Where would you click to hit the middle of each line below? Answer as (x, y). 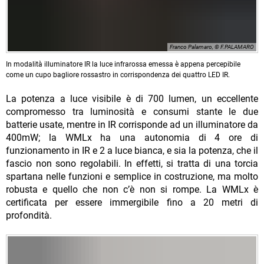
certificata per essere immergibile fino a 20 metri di (132, 203)
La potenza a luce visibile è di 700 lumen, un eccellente (132, 99)
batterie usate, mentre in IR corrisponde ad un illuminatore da (132, 125)
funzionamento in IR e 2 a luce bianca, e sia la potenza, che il (132, 151)
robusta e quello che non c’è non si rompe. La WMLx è (132, 190)
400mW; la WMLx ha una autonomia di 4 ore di (132, 138)
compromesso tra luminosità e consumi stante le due (132, 112)
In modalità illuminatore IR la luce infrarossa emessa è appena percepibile (123, 65)
